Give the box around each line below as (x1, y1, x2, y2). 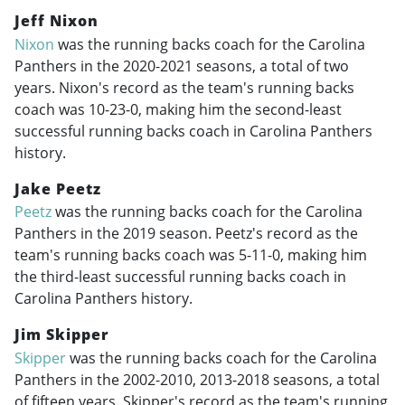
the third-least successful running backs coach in (14, 267, 346, 287)
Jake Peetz (14, 178, 101, 199)
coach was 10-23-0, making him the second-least (14, 99, 342, 119)
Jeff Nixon (14, 11, 99, 32)
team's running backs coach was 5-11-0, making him (14, 245, 367, 266)
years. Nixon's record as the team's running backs (14, 77, 354, 98)
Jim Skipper (14, 325, 109, 345)
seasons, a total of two (193, 55, 349, 76)
